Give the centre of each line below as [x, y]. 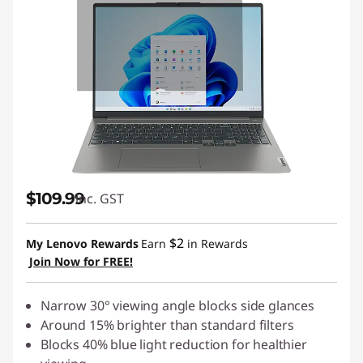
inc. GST [100, 199]
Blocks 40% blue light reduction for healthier [174, 344]
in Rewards [216, 243]
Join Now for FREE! [81, 261]
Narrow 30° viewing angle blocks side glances [177, 305]
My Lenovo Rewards [82, 243]
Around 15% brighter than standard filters [167, 325]
